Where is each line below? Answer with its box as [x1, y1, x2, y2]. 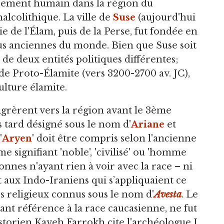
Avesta [154, 188, 181, 200]
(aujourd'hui [135, 11, 195, 23]
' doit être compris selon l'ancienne [32, 132, 196, 144]
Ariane [131, 118, 164, 130]
